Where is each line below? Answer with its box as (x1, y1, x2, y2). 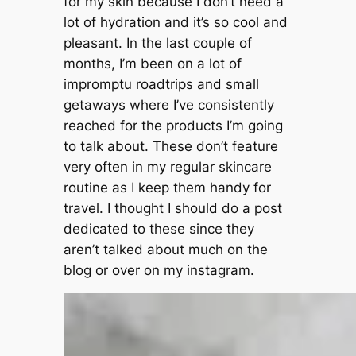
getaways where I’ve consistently (63, 96, 274, 113)
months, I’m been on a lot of (63, 55, 242, 72)
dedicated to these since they (63, 220, 254, 237)
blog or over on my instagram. (63, 261, 254, 278)
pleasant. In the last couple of (63, 34, 252, 51)
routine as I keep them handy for (63, 179, 271, 195)
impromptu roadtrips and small (63, 75, 259, 92)
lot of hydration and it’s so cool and (63, 14, 288, 30)
